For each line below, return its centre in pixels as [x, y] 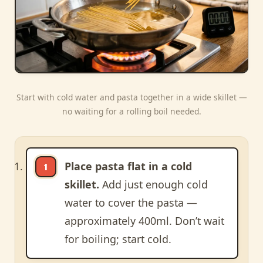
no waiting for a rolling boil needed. [131, 111]
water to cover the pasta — [131, 203]
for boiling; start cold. [118, 239]
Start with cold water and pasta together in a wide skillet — [131, 97]
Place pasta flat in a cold [128, 166]
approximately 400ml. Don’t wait [144, 221]
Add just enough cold [153, 185]
